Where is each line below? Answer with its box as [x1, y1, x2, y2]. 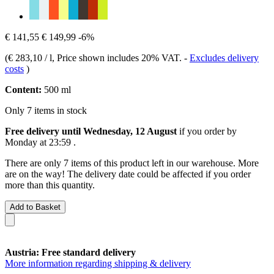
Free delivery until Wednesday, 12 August [5, 125, 177, 136]
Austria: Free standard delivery [5, 246, 136, 257]
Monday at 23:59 [5, 136, 71, 147]
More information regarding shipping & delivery [5, 257, 191, 268]
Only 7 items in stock [5, 105, 87, 116]
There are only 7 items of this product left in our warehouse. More [5, 157, 259, 168]
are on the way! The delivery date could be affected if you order [5, 168, 251, 179]
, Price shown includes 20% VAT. [52, 52, 184, 63]
